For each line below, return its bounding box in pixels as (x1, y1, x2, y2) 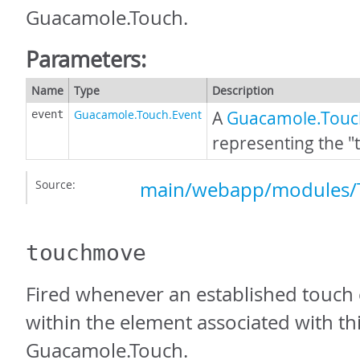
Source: (35, 177, 76, 192)
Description (212, 83, 274, 98)
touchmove (26, 239, 147, 266)
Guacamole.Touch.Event (74, 107, 202, 122)
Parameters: (26, 44, 147, 74)
